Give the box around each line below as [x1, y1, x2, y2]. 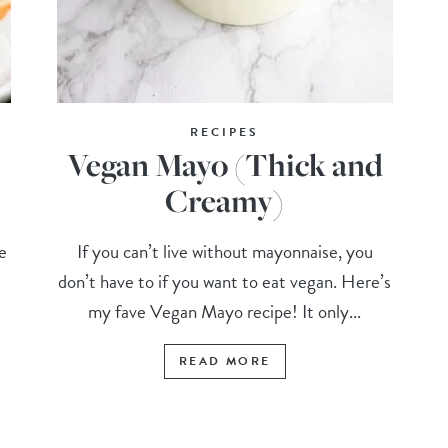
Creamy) [165, 179, 285, 223]
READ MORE [178, 352, 271, 371]
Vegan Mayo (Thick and [66, 143, 383, 187]
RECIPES [190, 123, 260, 142]
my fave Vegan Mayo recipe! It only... [88, 297, 362, 327]
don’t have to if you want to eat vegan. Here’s [58, 267, 392, 297]
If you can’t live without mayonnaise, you [76, 237, 373, 267]
